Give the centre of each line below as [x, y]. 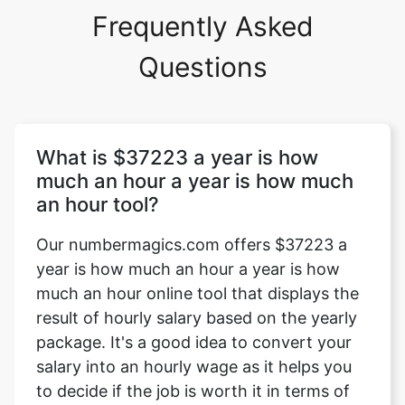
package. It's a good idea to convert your [194, 342]
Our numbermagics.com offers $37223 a [192, 245]
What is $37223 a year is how [177, 157]
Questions [202, 67]
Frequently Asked [202, 26]
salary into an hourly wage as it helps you [194, 367]
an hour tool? [98, 204]
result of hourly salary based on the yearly [197, 318]
